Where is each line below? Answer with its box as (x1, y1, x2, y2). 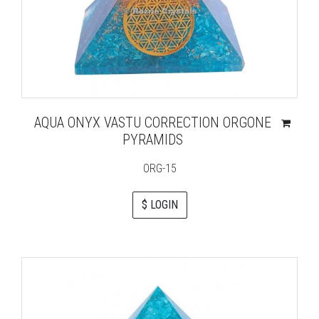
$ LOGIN (141, 198, 178, 211)
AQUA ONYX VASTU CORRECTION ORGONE (34, 114, 272, 131)
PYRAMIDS (122, 131, 184, 148)
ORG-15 (142, 162, 177, 175)
